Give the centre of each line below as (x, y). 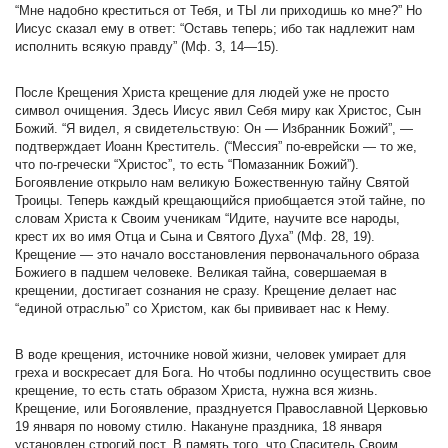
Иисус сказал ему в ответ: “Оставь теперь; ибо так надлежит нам (215, 28)
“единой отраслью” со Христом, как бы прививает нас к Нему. (202, 308)
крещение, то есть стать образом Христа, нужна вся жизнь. (196, 390)
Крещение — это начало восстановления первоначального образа (217, 254)
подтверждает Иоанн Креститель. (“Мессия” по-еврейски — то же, (216, 146)
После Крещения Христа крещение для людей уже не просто (202, 92)
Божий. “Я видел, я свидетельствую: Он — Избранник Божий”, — (214, 128)
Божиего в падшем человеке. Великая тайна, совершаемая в (201, 272)
